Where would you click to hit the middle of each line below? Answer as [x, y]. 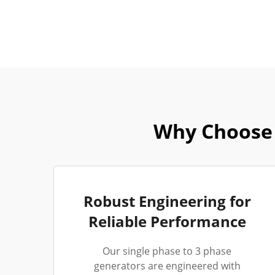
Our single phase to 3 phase [167, 251]
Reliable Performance [167, 221]
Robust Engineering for [167, 201]
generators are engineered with [167, 266]
